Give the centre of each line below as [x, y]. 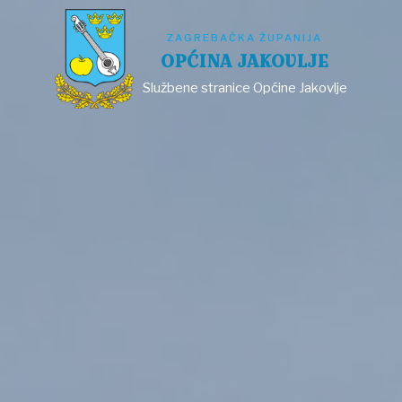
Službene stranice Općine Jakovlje [245, 88]
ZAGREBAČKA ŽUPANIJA [245, 38]
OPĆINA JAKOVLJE [245, 61]
